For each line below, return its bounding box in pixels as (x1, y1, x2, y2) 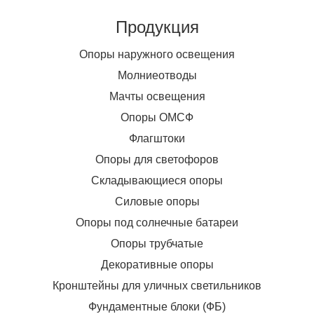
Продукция (115, 18, 199, 37)
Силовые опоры (114, 196, 200, 208)
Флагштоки (129, 132, 185, 145)
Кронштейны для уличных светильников (53, 280, 261, 292)
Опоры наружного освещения (79, 48, 235, 61)
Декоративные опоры (100, 259, 214, 271)
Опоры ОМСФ (121, 111, 193, 124)
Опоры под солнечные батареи (76, 217, 238, 229)
